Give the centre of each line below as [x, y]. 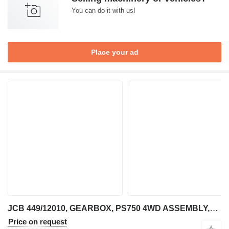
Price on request [38, 222]
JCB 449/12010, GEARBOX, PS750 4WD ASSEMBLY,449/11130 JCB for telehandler [214, 208]
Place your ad [114, 52]
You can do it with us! [104, 10]
